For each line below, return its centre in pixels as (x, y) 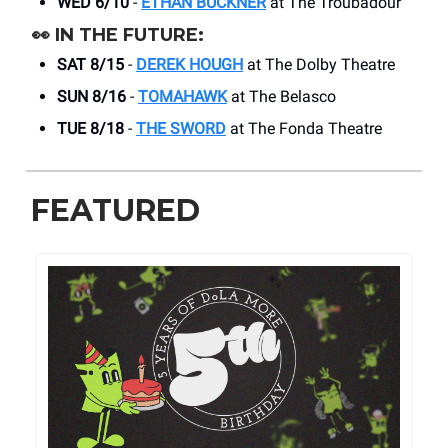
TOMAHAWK (182, 97)
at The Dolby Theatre (319, 65)
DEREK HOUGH (189, 65)
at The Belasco (281, 97)
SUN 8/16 (91, 97)
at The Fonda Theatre (304, 129)
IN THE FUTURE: (129, 35)
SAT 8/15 (90, 65)
